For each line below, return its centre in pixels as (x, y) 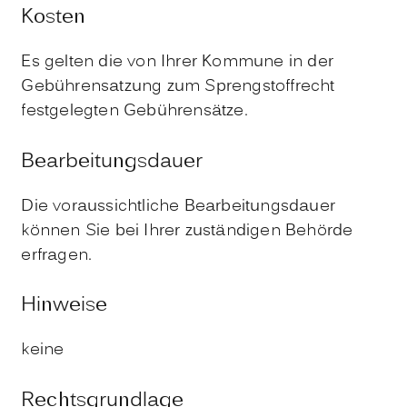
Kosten (54, 17)
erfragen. (57, 255)
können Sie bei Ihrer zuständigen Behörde (187, 231)
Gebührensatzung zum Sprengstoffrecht (178, 86)
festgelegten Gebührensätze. (134, 111)
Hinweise (65, 306)
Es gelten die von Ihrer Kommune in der (177, 62)
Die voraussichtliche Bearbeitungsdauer (178, 206)
